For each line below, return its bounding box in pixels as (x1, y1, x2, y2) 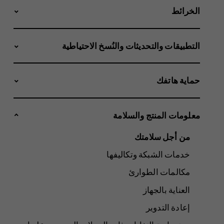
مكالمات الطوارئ (128, 166, 190, 178)
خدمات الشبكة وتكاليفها (106, 148, 190, 160)
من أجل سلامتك (134, 131, 190, 143)
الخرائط (171, 4, 200, 16)
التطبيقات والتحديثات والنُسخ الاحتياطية (61, 39, 200, 51)
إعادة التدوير (145, 201, 190, 213)
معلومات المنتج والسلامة (113, 109, 200, 121)
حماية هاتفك (156, 74, 200, 86)
